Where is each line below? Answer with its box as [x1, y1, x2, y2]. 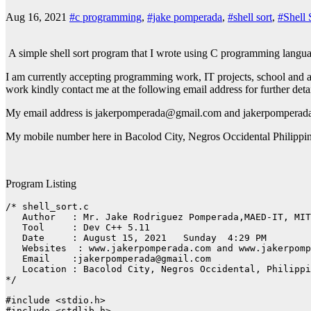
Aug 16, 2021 [6, 11, 67, 24]
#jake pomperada [147, 11, 222, 24]
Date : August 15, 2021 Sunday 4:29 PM [6, 233, 267, 244]
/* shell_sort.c [6, 201, 89, 212]
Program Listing [6, 178, 76, 190]
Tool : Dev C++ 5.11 [6, 222, 150, 233]
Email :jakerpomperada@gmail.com [6, 253, 211, 264]
